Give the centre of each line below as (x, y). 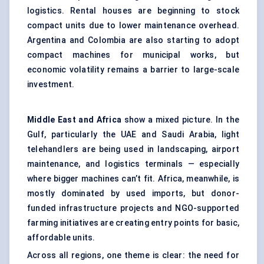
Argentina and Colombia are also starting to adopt (133, 40)
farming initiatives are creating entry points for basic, (133, 223)
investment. (51, 85)
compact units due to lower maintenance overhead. (133, 26)
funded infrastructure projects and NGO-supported (133, 208)
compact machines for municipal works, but (133, 55)
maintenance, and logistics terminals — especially (133, 164)
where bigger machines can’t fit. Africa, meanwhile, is (133, 179)
